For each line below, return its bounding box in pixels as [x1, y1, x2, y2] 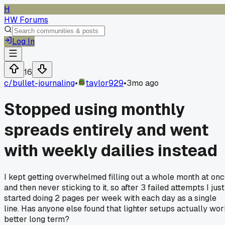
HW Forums [4, 15, 48, 25]
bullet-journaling [13, 78, 75, 88]
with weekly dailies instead [4, 140, 217, 161]
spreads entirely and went [4, 120, 208, 141]
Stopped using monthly [4, 99, 185, 120]
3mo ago [127, 78, 159, 88]
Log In [12, 36, 35, 47]
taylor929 [86, 78, 124, 88]
